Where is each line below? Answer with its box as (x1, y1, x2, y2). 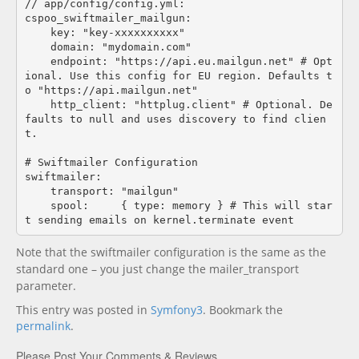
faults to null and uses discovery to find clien (24, 112, 326, 125)
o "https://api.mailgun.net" (24, 83, 198, 96)
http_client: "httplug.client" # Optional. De (24, 98, 50, 111)
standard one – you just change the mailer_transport (16, 261, 299, 276)
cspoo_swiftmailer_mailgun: (24, 11, 192, 24)
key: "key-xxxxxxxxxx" (24, 26, 50, 38)
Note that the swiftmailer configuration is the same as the (16, 244, 326, 260)
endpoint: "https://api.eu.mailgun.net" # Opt (24, 54, 50, 67)
